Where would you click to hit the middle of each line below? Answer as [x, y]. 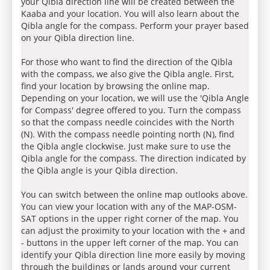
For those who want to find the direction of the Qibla [127, 62]
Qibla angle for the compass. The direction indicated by [133, 158]
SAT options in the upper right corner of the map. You [130, 218]
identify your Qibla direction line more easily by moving [133, 255]
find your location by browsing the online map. [115, 86]
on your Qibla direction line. [78, 38]
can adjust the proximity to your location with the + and [133, 231]
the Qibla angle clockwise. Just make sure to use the [126, 146]
